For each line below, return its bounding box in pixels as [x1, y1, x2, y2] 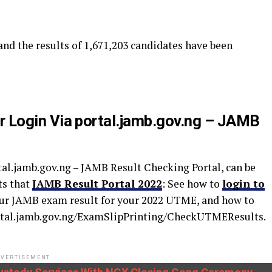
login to [222, 177, 265, 191]
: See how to [162, 177, 222, 191]
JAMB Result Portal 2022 [32, 177, 162, 191]
